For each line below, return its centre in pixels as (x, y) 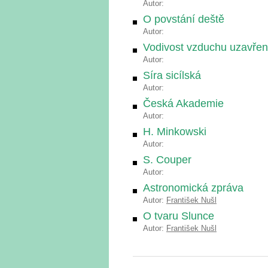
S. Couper (167, 160)
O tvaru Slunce (179, 216)
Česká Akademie (183, 103)
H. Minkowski (175, 132)
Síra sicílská (172, 75)
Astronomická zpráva (193, 188)
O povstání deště (184, 19)
